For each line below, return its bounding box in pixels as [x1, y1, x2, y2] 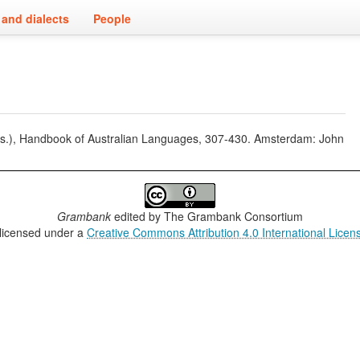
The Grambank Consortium [163, 208, 303, 224]
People [93, 10, 131, 27]
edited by [110, 208, 164, 224]
